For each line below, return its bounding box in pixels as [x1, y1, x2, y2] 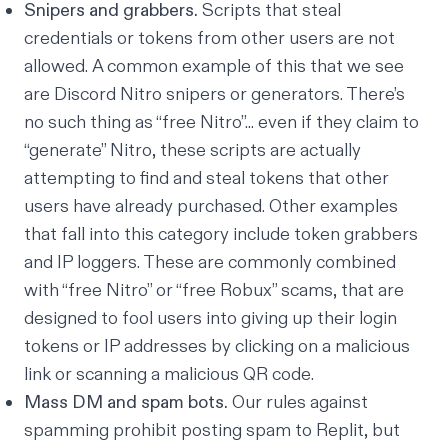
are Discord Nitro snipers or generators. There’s [24, 83, 405, 106]
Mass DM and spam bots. [24, 391, 228, 414]
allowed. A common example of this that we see [24, 55, 404, 78]
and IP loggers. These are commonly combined [24, 251, 396, 274]
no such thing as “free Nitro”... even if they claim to [24, 111, 419, 134]
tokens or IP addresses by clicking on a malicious [24, 335, 410, 358]
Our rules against [228, 391, 368, 414]
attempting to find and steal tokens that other [24, 167, 389, 190]
